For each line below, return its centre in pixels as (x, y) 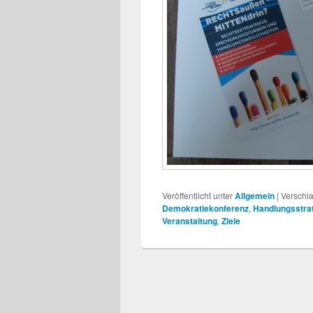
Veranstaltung (190, 221)
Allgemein (255, 196)
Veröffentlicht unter (197, 196)
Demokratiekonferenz (205, 209)
